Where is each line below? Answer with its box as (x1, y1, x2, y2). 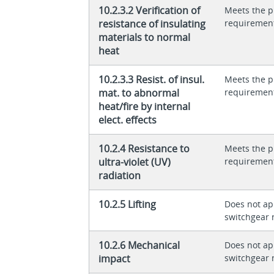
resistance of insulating (98, 17, 206, 31)
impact (98, 251, 131, 265)
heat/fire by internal (98, 99, 191, 113)
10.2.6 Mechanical (98, 238, 180, 252)
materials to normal (98, 30, 191, 44)
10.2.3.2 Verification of (98, 3, 201, 17)
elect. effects (98, 113, 157, 127)
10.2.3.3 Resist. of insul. (98, 72, 205, 86)
